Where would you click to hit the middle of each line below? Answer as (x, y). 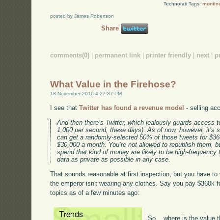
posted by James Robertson (82, 16)
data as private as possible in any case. (114, 160)
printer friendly (169, 55)
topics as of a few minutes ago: (95, 193)
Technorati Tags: (183, 4)
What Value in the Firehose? (113, 84)
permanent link (118, 55)
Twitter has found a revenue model (132, 108)
